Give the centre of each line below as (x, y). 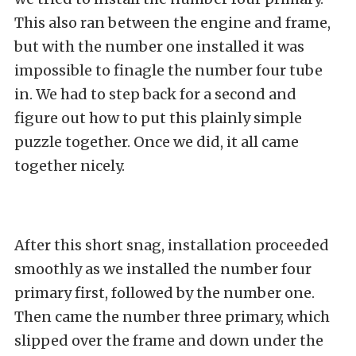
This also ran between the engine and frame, (172, 22)
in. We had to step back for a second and (155, 94)
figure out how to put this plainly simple (158, 118)
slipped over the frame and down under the (169, 340)
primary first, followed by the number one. (164, 292)
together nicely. (70, 165)
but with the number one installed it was (159, 46)
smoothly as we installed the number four (163, 269)
